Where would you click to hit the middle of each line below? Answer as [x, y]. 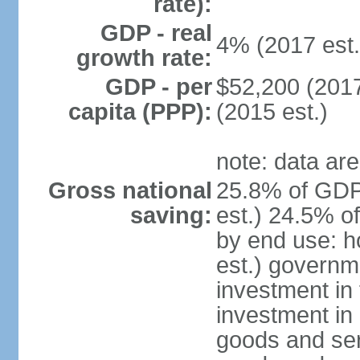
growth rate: [144, 58]
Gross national [130, 190]
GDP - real [156, 33]
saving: [171, 215]
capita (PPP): [140, 112]
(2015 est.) [272, 112]
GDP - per [158, 87]
